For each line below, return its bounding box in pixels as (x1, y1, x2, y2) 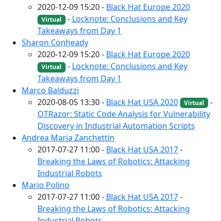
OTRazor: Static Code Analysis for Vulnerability (37, 108, 210, 119)
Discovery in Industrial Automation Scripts (37, 120, 195, 131)
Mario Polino (22, 179, 70, 190)
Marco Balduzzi (22, 84, 79, 96)
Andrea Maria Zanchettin (22, 132, 114, 143)
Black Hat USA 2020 (106, 96, 178, 108)
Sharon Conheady (22, 37, 88, 48)
